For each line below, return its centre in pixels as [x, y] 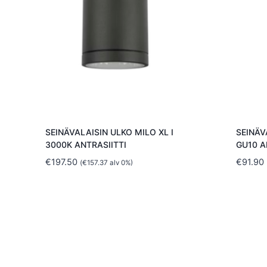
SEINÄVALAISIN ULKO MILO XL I [109, 132]
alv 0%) [120, 163]
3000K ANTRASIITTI [86, 145]
